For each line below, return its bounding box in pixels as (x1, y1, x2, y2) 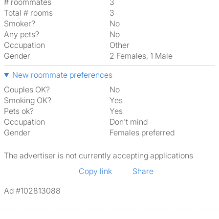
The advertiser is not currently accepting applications (4, 151, 193, 160)
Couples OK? (4, 85, 50, 94)
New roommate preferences (12, 70, 112, 80)
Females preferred (113, 128, 175, 137)
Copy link (79, 166, 112, 176)
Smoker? (4, 19, 35, 28)
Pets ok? (4, 106, 34, 116)
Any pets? (4, 29, 39, 39)
